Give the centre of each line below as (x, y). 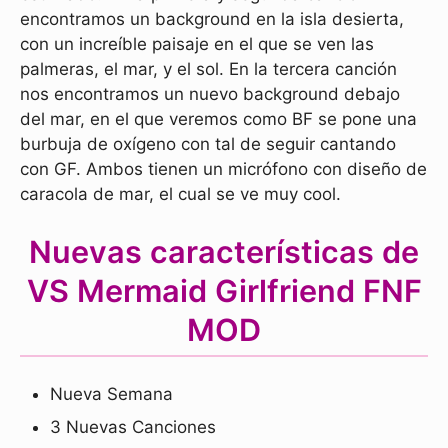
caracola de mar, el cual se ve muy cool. (180, 193)
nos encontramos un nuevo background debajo (210, 93)
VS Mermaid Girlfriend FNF (224, 290)
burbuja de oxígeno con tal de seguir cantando (208, 143)
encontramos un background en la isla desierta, (212, 18)
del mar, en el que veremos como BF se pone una (218, 118)
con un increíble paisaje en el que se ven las (197, 43)
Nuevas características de (224, 251)
